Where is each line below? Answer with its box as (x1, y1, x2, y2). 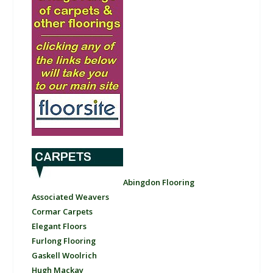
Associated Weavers (32, 191, 110, 203)
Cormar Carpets (32, 206, 93, 218)
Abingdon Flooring (123, 177, 195, 188)
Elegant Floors (32, 221, 87, 232)
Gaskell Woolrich (32, 250, 97, 261)
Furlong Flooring (32, 235, 96, 247)
